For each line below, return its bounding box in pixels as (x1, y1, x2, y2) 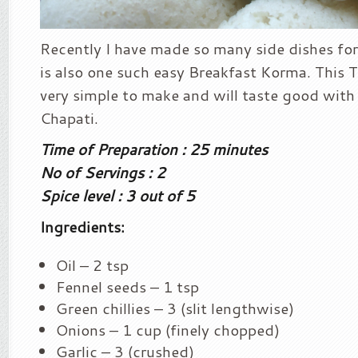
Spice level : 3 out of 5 (40, 185, 195, 206)
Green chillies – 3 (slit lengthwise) (56, 297, 294, 319)
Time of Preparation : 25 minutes (40, 138, 268, 160)
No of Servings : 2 (40, 161, 165, 183)
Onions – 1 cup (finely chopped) (56, 319, 280, 340)
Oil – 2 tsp (56, 254, 129, 276)
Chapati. (40, 107, 98, 129)
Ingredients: (40, 216, 125, 237)
